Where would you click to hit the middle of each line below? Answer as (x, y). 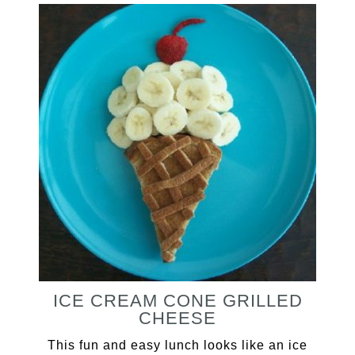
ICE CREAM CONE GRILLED (177, 301)
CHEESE (177, 318)
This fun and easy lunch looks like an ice (177, 345)
